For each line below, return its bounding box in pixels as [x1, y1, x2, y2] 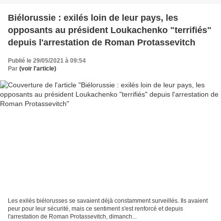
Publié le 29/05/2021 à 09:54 [8, 57, 86, 65]
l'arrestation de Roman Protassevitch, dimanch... [8, 213, 137, 220]
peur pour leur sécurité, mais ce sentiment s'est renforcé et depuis [8, 205, 183, 212]
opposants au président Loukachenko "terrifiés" [8, 25, 212, 36]
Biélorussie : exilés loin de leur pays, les [8, 13, 178, 23]
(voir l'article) [19, 65, 56, 73]
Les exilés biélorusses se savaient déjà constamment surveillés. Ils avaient [8, 197, 208, 204]
